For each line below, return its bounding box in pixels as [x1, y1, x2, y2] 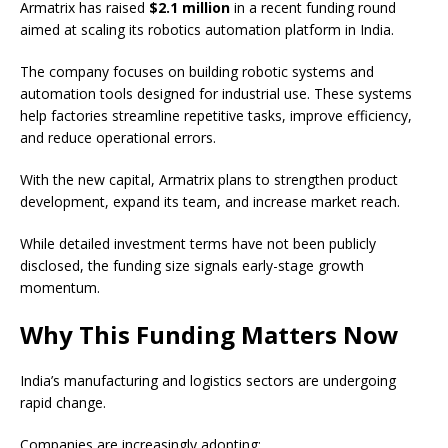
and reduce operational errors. [20, 128, 216, 148]
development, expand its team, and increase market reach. [20, 192, 400, 212]
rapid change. [20, 393, 106, 413]
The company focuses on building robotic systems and [20, 62, 374, 82]
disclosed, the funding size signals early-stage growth [20, 256, 364, 276]
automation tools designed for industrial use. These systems [20, 84, 412, 104]
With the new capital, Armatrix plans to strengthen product [20, 170, 398, 190]
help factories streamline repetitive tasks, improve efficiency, [20, 106, 412, 126]
